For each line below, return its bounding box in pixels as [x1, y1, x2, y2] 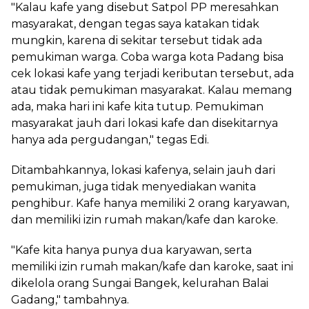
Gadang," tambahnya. [11, 293, 129, 306]
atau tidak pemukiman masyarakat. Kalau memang [11, 83, 292, 97]
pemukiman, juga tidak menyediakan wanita [11, 180, 256, 193]
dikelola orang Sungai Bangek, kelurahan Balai [11, 277, 268, 290]
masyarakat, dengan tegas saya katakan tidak [11, 17, 259, 30]
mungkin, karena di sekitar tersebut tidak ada [11, 34, 262, 47]
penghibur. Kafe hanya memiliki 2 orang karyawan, [11, 197, 289, 210]
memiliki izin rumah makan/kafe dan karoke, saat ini [11, 260, 293, 273]
